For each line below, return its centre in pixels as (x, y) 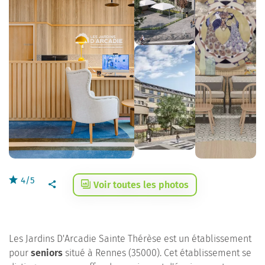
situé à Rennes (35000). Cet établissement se (157, 253)
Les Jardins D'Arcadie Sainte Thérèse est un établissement (130, 239)
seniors (47, 253)
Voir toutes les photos (141, 185)
